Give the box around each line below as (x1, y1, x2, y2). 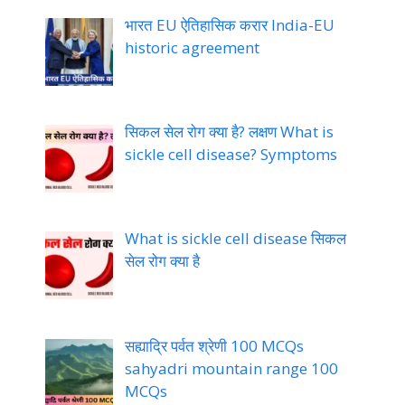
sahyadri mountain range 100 (124, 357, 338, 379)
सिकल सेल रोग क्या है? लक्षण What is (124, 121, 334, 143)
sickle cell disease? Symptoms (124, 144, 337, 165)
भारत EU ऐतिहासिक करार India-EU (124, 14, 334, 35)
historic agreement (124, 36, 259, 58)
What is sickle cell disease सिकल (124, 228, 346, 250)
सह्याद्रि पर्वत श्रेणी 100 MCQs (124, 334, 304, 356)
